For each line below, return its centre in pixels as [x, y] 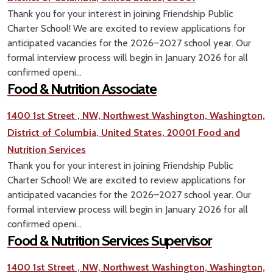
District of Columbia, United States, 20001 [101, 133]
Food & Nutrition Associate [82, 89]
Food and [219, 133]
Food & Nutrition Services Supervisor [110, 241]
